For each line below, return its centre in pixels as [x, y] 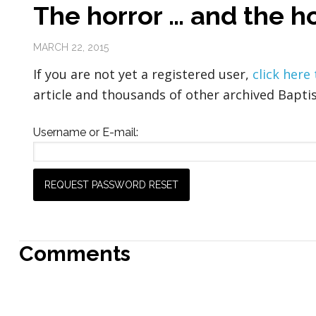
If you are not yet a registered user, [142, 74]
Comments [74, 253]
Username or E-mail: [85, 132]
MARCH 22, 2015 [71, 47]
